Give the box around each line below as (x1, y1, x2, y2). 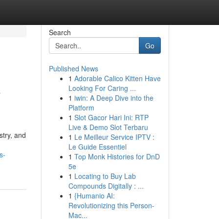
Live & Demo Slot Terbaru (68, 122, 148, 132)
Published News (48, 64, 98, 73)
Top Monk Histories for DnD (74, 152, 160, 161)
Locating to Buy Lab (74, 171, 136, 181)
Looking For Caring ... (68, 83, 136, 93)
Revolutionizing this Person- (68, 200, 154, 210)
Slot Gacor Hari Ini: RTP (74, 112, 149, 122)
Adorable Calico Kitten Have (74, 73, 161, 83)
